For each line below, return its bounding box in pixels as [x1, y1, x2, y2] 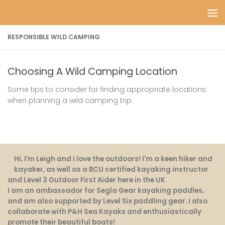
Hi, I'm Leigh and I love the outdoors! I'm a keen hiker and [14, 154, 213, 164]
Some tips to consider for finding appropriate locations [8, 84, 206, 95]
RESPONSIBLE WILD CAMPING [8, 33, 100, 41]
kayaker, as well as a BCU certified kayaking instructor [14, 165, 209, 175]
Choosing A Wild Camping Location [8, 65, 177, 79]
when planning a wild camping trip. [8, 95, 133, 106]
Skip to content [14, 10, 73, 20]
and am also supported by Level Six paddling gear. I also [8, 196, 207, 206]
